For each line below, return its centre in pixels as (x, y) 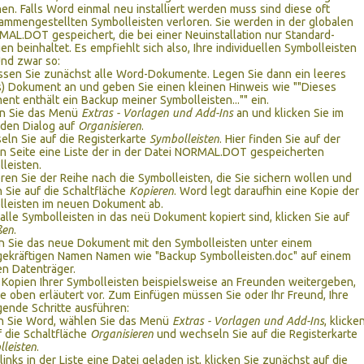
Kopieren (152, 191)
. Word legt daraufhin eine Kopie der (266, 191)
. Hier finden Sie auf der (280, 139)
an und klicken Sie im (288, 113)
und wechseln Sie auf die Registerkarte (256, 334)
